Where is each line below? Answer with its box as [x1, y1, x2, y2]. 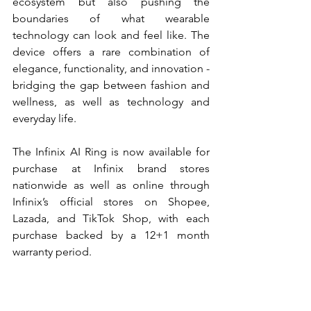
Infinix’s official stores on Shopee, [12, 195, 210, 209]
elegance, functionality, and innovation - [12, 62, 210, 76]
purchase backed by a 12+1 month [12, 228, 210, 242]
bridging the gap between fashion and [12, 78, 210, 92]
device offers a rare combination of [12, 45, 210, 59]
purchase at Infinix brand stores [12, 162, 210, 176]
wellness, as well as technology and [12, 95, 210, 109]
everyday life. [12, 112, 76, 126]
